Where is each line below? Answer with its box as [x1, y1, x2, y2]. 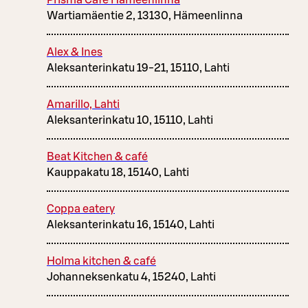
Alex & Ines [47, 47, 102, 58]
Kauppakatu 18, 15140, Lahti [47, 167, 189, 179]
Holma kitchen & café [47, 256, 156, 267]
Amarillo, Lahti [47, 99, 120, 111]
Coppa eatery [47, 203, 115, 215]
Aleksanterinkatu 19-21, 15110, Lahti [47, 63, 230, 74]
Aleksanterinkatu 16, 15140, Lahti [47, 219, 214, 231]
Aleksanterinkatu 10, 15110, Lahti [47, 115, 213, 126]
